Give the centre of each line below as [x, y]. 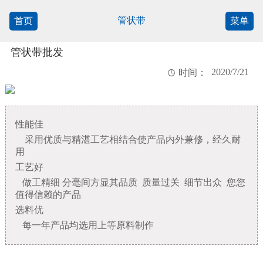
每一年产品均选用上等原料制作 [85, 225]
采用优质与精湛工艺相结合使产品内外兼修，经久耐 [128, 139]
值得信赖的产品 [48, 194]
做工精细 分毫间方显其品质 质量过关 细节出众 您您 [130, 182]
